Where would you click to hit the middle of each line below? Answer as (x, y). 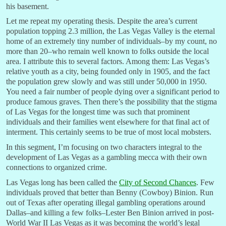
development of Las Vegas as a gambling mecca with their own (106, 157)
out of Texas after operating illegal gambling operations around (106, 202)
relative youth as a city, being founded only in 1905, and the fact (108, 72)
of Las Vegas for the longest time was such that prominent (98, 112)
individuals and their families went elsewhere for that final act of (108, 122)
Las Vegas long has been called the (63, 182)
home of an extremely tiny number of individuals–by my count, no (111, 41)
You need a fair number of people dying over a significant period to (113, 92)
